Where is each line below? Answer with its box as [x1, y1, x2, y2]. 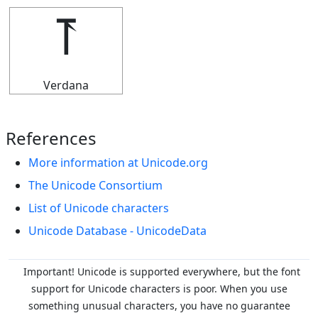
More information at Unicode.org [28, 155, 208, 170]
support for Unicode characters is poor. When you [31, 282, 270, 295]
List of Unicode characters [28, 200, 169, 216]
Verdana [43, 77, 89, 93]
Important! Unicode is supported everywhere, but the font [23, 265, 300, 278]
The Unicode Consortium [28, 177, 163, 193]
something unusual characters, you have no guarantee [28, 299, 290, 312]
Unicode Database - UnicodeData [28, 223, 207, 238]
